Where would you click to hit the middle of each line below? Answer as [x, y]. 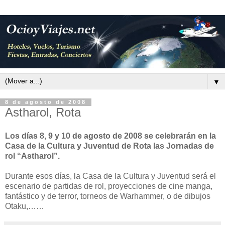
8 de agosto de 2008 [46, 102]
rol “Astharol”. [32, 156]
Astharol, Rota [43, 112]
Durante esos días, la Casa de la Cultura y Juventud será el [110, 176]
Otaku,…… [25, 206]
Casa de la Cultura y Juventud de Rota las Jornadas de [109, 146]
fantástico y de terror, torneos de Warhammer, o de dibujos [108, 196]
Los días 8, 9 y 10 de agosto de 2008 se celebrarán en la [110, 136]
